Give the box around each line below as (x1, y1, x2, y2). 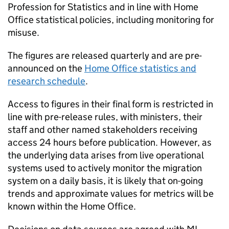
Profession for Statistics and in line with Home (8, 1, 198, 13)
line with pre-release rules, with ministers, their (8, 111, 202, 123)
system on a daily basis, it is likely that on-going (8, 175, 203, 187)
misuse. (8, 27, 39, 38)
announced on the (8, 62, 84, 74)
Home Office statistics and (84, 62, 196, 74)
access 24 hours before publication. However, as (8, 136, 212, 148)
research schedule (8, 75, 85, 87)
